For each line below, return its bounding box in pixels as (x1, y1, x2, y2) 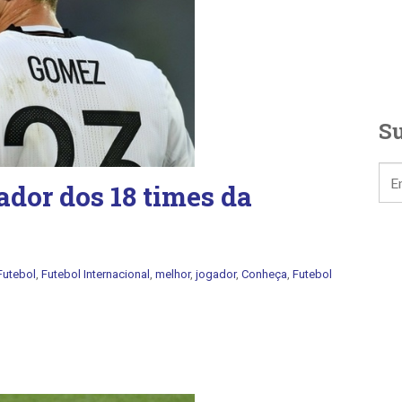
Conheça (241, 267, 287, 281)
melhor (155, 267, 190, 281)
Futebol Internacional (41, 267, 150, 281)
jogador (196, 267, 236, 281)
